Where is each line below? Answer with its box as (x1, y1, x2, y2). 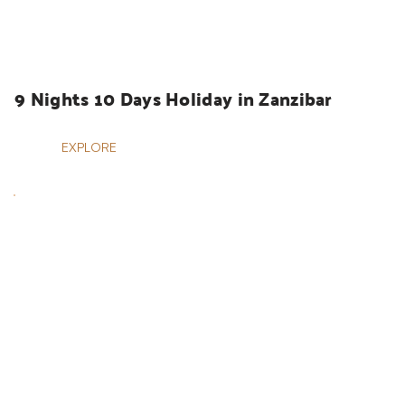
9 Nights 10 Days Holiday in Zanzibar (14, 81, 333, 117)
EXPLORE (61, 139, 117, 155)
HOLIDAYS (39, 33, 99, 49)
